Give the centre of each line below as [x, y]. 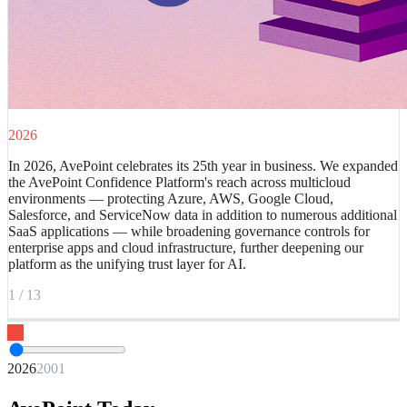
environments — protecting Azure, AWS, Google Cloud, [171, 198]
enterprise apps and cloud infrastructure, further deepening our [186, 247]
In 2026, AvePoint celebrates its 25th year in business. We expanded [203, 165]
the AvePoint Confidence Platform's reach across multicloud [179, 182]
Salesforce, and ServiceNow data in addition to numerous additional [203, 214]
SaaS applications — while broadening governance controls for [189, 231]
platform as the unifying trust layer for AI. [127, 263]
